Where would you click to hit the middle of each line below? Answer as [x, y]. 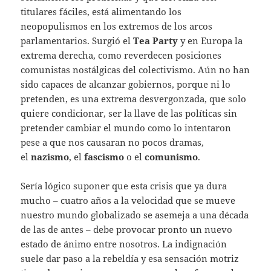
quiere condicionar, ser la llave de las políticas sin [129, 113]
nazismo [50, 156]
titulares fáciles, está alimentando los [101, 11]
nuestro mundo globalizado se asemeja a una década [135, 214]
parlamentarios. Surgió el [76, 40]
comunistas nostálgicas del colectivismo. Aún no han [135, 69]
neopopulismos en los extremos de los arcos [117, 26]
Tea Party [155, 40]
